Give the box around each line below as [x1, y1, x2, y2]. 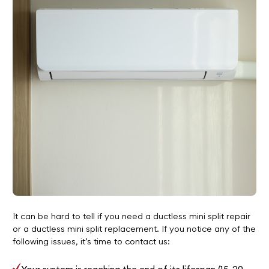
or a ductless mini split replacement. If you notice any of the [12, 223, 256, 235]
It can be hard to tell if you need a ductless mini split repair [12, 211, 250, 222]
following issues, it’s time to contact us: [12, 236, 170, 247]
